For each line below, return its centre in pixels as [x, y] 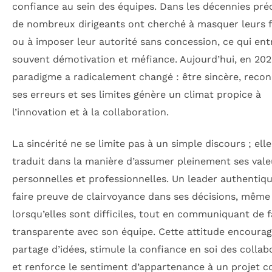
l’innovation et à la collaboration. [90, 112]
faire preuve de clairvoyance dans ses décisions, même [141, 196]
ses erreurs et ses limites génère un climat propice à [137, 95]
